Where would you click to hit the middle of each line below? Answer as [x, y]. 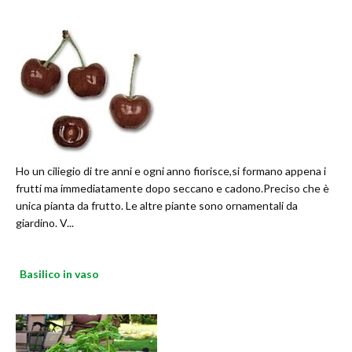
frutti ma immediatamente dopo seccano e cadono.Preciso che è [172, 189]
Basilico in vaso [59, 274]
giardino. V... [45, 223]
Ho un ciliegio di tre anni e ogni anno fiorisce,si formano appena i [171, 171]
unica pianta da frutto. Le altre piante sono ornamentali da [157, 206]
